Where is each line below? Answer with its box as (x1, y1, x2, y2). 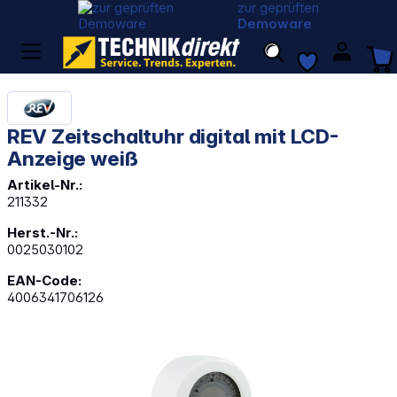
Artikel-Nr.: (7, 175, 83, 193)
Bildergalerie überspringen (6, 354, 168, 371)
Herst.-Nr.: (7, 223, 79, 241)
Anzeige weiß (7, 145, 138, 170)
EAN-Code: (7, 271, 82, 289)
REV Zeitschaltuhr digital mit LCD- (7, 123, 339, 148)
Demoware (237, 15, 313, 32)
